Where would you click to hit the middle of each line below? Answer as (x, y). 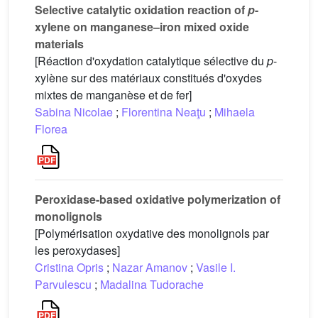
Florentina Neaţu (164, 112)
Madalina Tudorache (152, 284)
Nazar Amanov (150, 267)
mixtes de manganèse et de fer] (113, 95)
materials (59, 44)
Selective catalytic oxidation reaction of (141, 10)
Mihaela (235, 112)
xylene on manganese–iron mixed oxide (142, 27)
